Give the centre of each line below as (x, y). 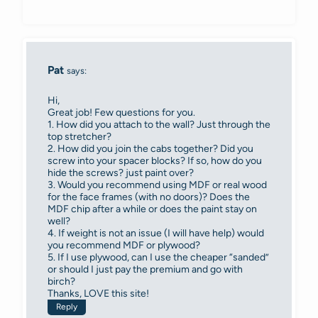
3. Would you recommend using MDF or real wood (157, 185)
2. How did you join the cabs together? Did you (150, 148)
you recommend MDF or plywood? (124, 245)
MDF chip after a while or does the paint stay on (152, 209)
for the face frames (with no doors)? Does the (149, 197)
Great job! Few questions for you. (121, 112)
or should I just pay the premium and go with (145, 269)
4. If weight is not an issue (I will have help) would (156, 233)
